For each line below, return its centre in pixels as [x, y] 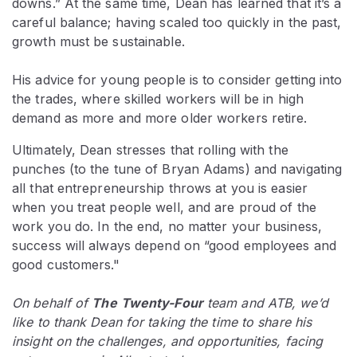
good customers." [66, 265]
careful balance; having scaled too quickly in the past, [177, 23]
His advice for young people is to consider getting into [177, 80]
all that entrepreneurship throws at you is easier [160, 188]
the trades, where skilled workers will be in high [158, 99]
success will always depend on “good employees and [174, 246]
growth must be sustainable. [98, 42]
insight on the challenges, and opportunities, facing [168, 341]
